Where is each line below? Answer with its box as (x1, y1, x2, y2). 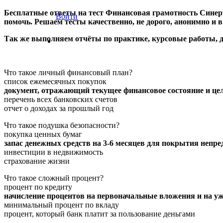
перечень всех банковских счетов (4, 95, 117, 104)
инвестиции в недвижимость (4, 147, 103, 156)
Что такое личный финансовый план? (4, 68, 132, 77)
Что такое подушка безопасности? (4, 120, 119, 129)
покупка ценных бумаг (4, 129, 82, 138)
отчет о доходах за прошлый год (4, 104, 113, 112)
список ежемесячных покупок (4, 77, 107, 86)
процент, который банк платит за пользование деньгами (4, 209, 195, 218)
